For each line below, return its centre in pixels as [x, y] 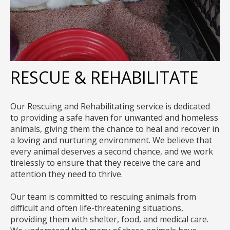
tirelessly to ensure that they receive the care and [105, 162]
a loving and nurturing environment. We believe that [111, 140]
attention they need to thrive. [66, 174]
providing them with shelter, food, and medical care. [109, 219]
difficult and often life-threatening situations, [97, 208]
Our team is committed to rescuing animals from [103, 197]
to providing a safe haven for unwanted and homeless [114, 117]
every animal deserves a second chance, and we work [112, 151]
